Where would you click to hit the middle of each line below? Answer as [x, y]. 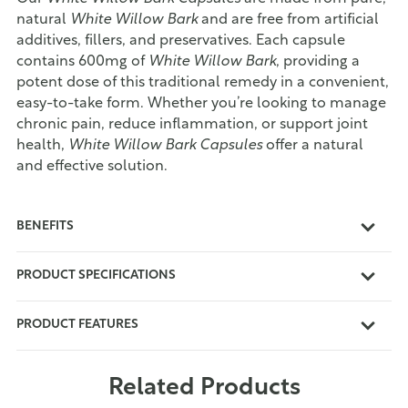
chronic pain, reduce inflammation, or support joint [192, 125]
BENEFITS [45, 226]
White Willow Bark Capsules [165, 146]
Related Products [204, 388]
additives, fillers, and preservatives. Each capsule [181, 41]
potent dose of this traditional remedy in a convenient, [203, 83]
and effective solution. [92, 167]
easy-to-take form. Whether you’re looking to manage [201, 104]
